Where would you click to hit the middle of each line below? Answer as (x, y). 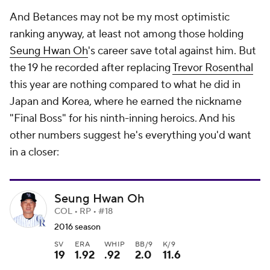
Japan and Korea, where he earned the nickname (126, 102)
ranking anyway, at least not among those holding (127, 34)
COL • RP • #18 (83, 211)
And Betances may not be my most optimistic (120, 17)
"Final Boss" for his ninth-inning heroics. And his (122, 119)
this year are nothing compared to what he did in (125, 85)
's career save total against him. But (172, 51)
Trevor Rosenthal (213, 68)
